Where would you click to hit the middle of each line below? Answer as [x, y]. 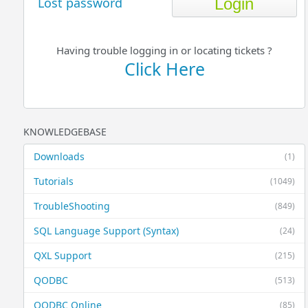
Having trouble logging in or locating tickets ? [164, 50]
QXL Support [63, 255]
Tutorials [54, 181]
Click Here [164, 69]
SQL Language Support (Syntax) [107, 231]
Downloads [59, 156]
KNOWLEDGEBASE [65, 132]
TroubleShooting [72, 206]
